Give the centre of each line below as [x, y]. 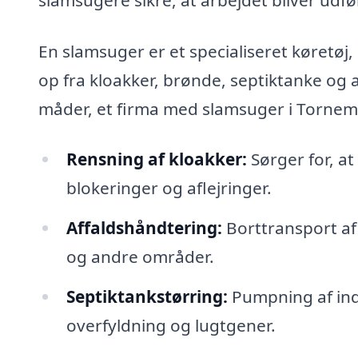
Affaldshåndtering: [144, 228]
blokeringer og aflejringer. [169, 188]
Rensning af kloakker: [156, 159]
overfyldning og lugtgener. [171, 325]
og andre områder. [140, 257]
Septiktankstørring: [147, 296]
